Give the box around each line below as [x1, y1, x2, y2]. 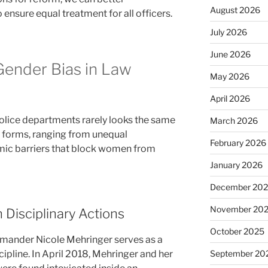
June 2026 [209, 49, 251, 60]
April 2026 [209, 93, 250, 104]
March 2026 [209, 115, 258, 126]
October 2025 [209, 226, 264, 237]
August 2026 [209, 5, 260, 16]
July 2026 [209, 27, 247, 38]
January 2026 [209, 160, 263, 170]
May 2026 [209, 71, 249, 82]
